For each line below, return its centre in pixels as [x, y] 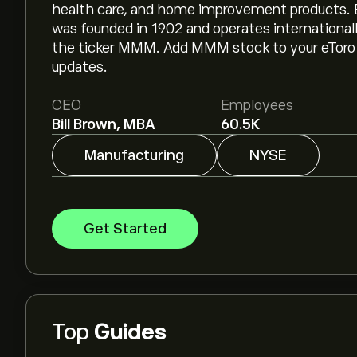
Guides [130, 332]
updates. [80, 67]
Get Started [125, 229]
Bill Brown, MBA [104, 124]
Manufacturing [134, 155]
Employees [257, 105]
